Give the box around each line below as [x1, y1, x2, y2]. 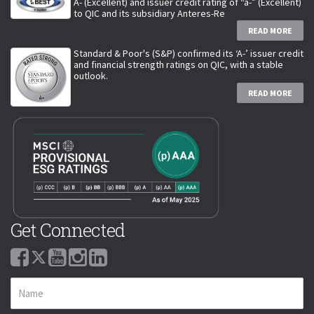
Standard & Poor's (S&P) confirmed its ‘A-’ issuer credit [74, 46, 303, 60]
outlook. [74, 69, 110, 82]
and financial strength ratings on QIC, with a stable [74, 57, 283, 71]
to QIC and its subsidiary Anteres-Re [74, 6, 225, 20]
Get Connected [11, 217, 125, 242]
